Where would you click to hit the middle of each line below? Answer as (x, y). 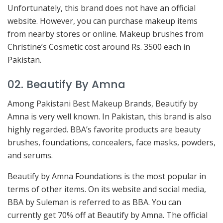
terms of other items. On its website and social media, (107, 189)
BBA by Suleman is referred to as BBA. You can (94, 202)
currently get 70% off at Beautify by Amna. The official (108, 215)
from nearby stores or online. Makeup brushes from (106, 34)
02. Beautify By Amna (66, 84)
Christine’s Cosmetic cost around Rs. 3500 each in (99, 47)
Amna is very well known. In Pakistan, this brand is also (110, 117)
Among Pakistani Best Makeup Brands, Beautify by (103, 104)
